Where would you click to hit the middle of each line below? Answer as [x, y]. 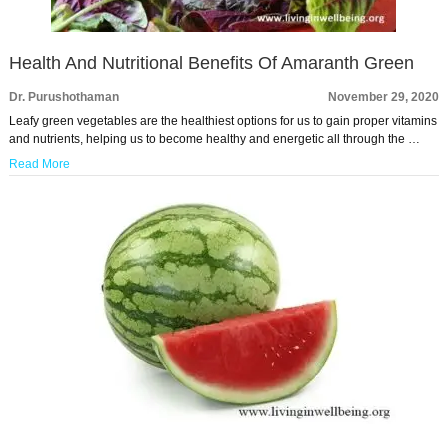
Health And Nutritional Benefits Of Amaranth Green [211, 63]
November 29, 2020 [384, 97]
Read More [39, 164]
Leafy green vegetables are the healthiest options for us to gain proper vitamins [222, 121]
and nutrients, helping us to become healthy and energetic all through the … [214, 139]
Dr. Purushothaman [63, 97]
